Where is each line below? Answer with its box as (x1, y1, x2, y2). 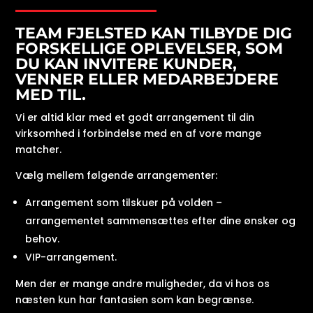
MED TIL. (15, 85, 87, 105)
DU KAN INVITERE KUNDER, (15, 54, 238, 74)
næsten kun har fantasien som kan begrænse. (15, 293, 254, 307)
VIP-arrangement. (25, 250, 117, 265)
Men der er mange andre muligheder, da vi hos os (15, 277, 270, 291)
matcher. (15, 143, 62, 157)
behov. (25, 232, 60, 247)
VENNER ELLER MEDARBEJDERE (15, 70, 279, 89)
